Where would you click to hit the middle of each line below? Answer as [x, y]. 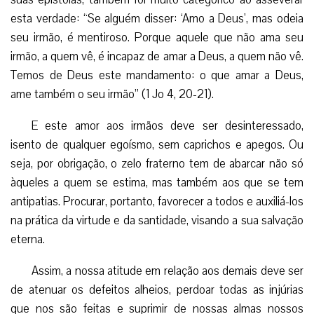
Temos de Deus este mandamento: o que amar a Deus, [157, 75]
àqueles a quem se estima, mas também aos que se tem [157, 182]
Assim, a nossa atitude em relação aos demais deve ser [168, 271]
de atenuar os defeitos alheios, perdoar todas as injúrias [157, 289]
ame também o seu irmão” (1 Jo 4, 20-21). [112, 94]
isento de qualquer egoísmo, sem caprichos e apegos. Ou [157, 144]
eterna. [28, 239]
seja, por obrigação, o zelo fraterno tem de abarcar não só [157, 163]
